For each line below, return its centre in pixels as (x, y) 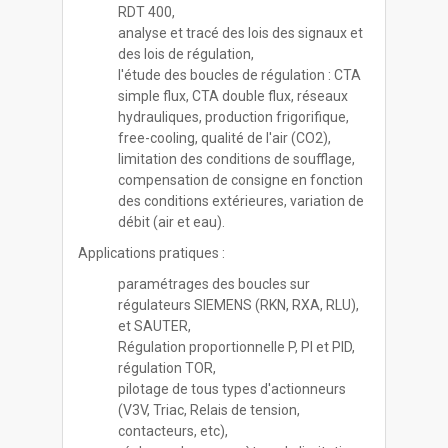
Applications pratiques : (152, 253)
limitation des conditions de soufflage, (237, 159)
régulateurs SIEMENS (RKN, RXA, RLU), (239, 305)
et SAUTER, (155, 326)
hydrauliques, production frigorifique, (234, 117)
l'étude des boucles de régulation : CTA (240, 75)
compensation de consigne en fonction (241, 180)
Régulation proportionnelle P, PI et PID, (237, 347)
